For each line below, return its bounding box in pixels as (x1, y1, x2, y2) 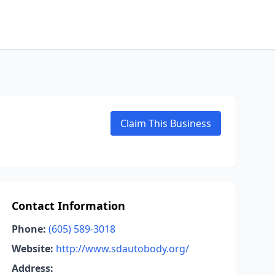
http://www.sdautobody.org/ (55, 242, 189, 255)
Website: (11, 242, 53, 255)
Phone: (11, 222, 46, 236)
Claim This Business (120, 117, 211, 130)
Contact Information (11, 198, 125, 213)
